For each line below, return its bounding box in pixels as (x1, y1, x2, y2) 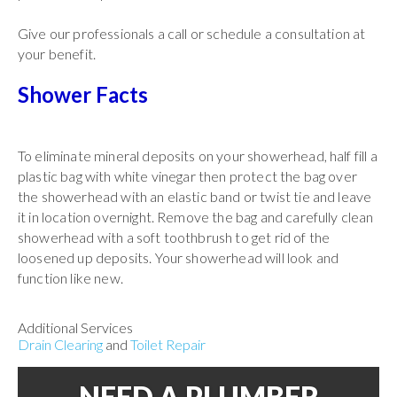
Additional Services (18, 318, 133, 336)
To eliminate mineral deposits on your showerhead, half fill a (18, 146, 378, 164)
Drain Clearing (18, 335, 103, 353)
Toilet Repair (130, 335, 206, 353)
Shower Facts (18, 81, 148, 107)
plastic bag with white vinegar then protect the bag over (18, 167, 357, 184)
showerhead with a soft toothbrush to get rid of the (18, 228, 331, 245)
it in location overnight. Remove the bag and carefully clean (18, 207, 374, 225)
